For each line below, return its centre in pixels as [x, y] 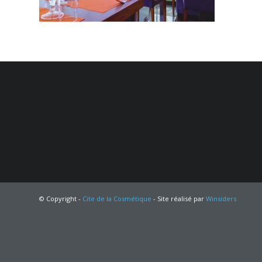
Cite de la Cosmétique [117, 198]
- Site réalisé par [179, 198]
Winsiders [221, 198]
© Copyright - [61, 198]
